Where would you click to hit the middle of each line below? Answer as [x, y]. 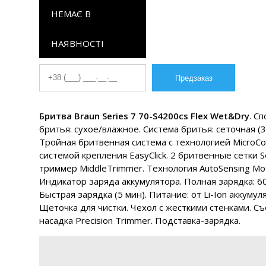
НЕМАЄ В [71, 14]
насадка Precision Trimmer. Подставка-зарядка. [140, 220]
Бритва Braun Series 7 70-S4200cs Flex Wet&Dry [144, 116]
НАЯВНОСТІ [77, 43]
